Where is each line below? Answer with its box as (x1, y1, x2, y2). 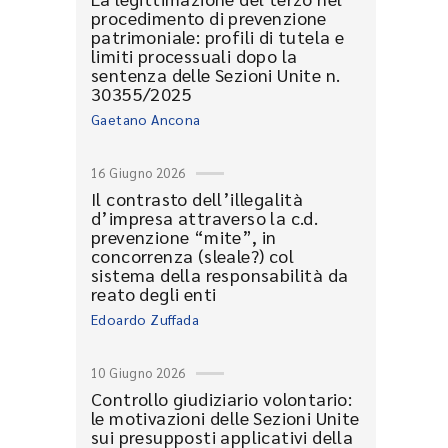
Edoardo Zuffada (91, 310, 199, 328)
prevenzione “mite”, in (91, 225, 277, 248)
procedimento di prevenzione (91, 6, 327, 29)
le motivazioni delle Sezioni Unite (91, 406, 360, 429)
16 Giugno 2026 (91, 164, 186, 181)
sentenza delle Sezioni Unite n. (91, 63, 341, 86)
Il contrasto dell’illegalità (91, 187, 304, 210)
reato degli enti (91, 282, 217, 305)
